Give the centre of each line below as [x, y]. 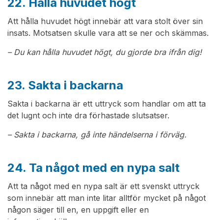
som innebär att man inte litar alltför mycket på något [107, 198]
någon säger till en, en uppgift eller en [78, 210]
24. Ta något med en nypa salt [94, 168]
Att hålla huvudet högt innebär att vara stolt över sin [105, 21]
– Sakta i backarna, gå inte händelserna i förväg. [97, 135]
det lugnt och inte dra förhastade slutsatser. [88, 116]
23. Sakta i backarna [65, 85]
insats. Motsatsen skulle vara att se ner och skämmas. [108, 33]
